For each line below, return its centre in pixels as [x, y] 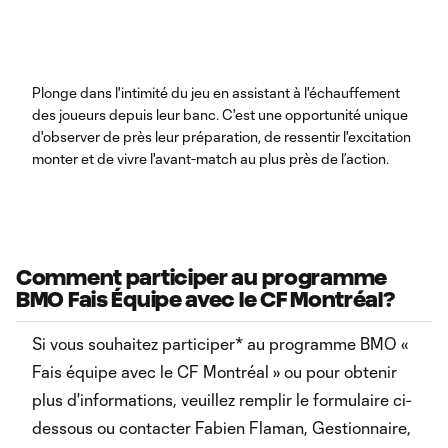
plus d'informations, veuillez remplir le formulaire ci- [222, 399]
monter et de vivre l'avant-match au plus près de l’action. [210, 158]
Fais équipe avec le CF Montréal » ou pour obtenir [214, 371]
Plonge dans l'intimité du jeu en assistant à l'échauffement [216, 92]
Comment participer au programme [202, 277]
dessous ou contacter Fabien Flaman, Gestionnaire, [221, 427]
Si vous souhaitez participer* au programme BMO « [220, 343]
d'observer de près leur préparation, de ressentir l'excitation [221, 136]
